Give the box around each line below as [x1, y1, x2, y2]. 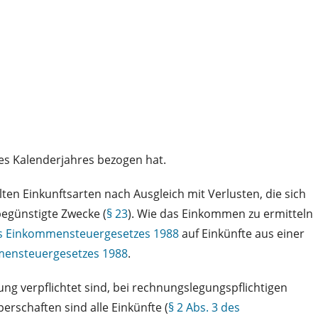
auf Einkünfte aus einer [179, 225, 305, 241]
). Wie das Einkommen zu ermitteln [128, 205, 313, 221]
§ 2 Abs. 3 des [168, 299, 240, 315]
